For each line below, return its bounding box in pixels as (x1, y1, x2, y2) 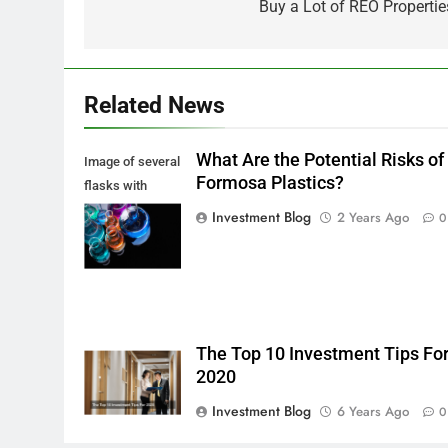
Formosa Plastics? (196, 172, 345, 193)
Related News (84, 90, 225, 119)
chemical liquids (84, 225, 176, 241)
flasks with (84, 177, 147, 193)
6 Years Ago (337, 401, 410, 421)
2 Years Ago (337, 207, 410, 227)
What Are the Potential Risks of (196, 149, 445, 170)
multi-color (84, 201, 145, 217)
